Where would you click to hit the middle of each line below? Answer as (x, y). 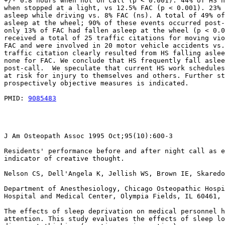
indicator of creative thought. (64, 158)
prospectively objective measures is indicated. (96, 83)
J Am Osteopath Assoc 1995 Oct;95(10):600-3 (88, 136)
